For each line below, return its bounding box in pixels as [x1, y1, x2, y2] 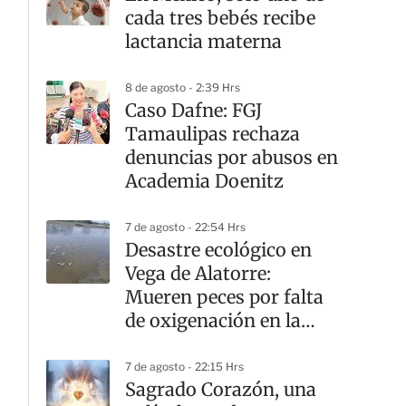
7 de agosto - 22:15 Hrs [125, 360, 244, 373]
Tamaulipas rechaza [125, 122, 300, 145]
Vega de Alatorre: [125, 262, 271, 285]
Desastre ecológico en [125, 238, 312, 261]
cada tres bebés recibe [125, 6, 315, 29]
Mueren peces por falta [125, 285, 324, 308]
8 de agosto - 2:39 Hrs [125, 81, 240, 94]
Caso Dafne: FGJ [125, 99, 262, 121]
